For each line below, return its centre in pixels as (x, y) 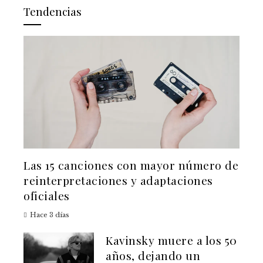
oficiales (47, 196)
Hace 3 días (50, 215)
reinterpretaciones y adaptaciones (118, 181)
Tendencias (53, 11)
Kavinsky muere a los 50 (171, 240)
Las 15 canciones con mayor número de (131, 165)
